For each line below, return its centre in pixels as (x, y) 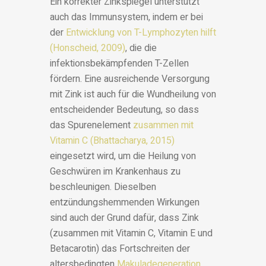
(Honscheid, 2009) (88, 48)
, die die (141, 48)
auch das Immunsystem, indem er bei (126, 18)
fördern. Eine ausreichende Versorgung (130, 79)
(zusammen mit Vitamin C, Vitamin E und (131, 234)
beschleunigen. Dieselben (103, 187)
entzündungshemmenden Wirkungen (125, 203)
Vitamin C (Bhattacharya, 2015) (112, 141)
